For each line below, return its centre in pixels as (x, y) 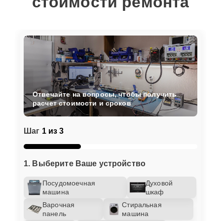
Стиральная (142, 204)
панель (54, 213)
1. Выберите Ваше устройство (85, 163)
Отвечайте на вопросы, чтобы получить (105, 94)
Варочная (59, 204)
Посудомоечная (69, 183)
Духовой (159, 183)
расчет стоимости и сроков (82, 103)
